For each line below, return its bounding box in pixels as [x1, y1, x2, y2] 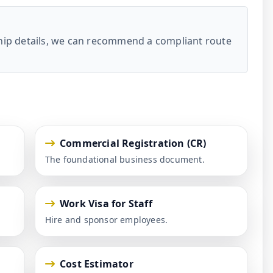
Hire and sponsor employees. [44, 214, 168, 226]
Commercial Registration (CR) [60, 136, 207, 151]
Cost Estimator [60, 257, 133, 271]
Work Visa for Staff [60, 197, 152, 211]
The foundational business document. [44, 154, 205, 166]
